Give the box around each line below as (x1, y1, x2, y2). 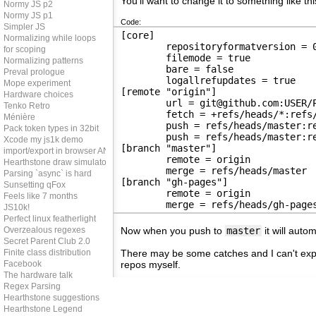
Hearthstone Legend (4, 304, 83, 314)
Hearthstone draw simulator (4, 157, 109, 167)
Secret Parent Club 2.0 (4, 236, 90, 246)
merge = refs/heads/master (166, 165, 307, 176)
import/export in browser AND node (4, 146, 138, 156)
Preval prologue (4, 67, 65, 77)
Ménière (4, 112, 35, 122)
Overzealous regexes (4, 225, 85, 235)
